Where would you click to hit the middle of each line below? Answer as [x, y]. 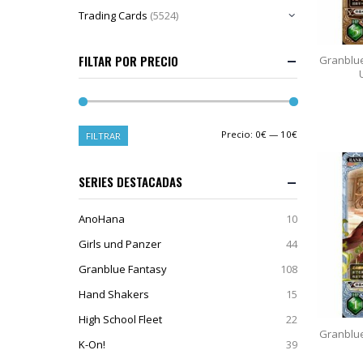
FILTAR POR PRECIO [128, 60]
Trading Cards [113, 16]
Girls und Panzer [120, 244]
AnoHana [102, 219]
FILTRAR [104, 136]
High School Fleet [120, 320]
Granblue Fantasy [123, 269]
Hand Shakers [114, 295]
